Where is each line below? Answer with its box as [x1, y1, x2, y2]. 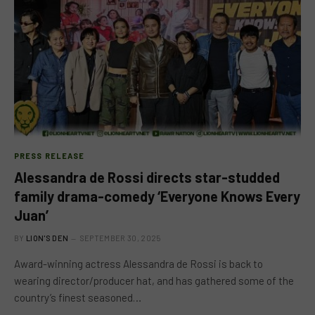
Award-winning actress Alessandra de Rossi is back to [14, 257, 263, 270]
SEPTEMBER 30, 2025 [79, 233, 161, 243]
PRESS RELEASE [14, 151, 85, 160]
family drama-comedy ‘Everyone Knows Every [14, 188, 300, 205]
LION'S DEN [26, 233, 69, 243]
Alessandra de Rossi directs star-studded [14, 169, 280, 186]
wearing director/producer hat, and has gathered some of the [14, 274, 294, 287]
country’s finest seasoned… [14, 291, 141, 304]
